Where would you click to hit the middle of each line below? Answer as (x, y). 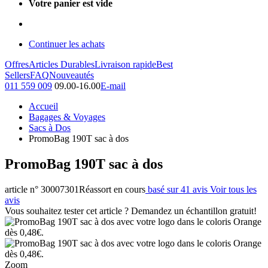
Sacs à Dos (50, 128)
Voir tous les (233, 189)
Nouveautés (71, 75)
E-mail (113, 86)
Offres (17, 64)
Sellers (17, 75)
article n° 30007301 (42, 189)
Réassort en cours (112, 189)
